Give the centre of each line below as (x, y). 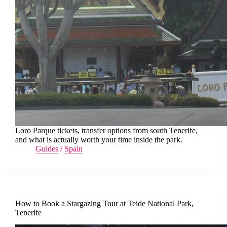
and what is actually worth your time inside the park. (99, 139)
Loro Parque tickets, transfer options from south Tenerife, (106, 130)
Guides (47, 148)
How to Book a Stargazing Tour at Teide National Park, (104, 203)
